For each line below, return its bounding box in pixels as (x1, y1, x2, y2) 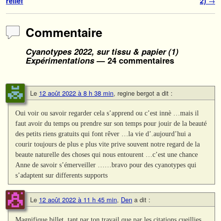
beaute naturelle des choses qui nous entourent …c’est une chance (15, 150, 198, 158)
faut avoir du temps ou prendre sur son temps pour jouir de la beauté (15, 119, 207, 127)
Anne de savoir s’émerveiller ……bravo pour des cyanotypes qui (15, 160, 197, 169)
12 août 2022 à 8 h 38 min (39, 88, 113, 98)
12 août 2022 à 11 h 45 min (39, 194, 117, 204)
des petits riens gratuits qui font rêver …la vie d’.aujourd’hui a (15, 129, 191, 138)
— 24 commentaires (94, 54, 174, 66)
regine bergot (117, 88, 154, 98)
